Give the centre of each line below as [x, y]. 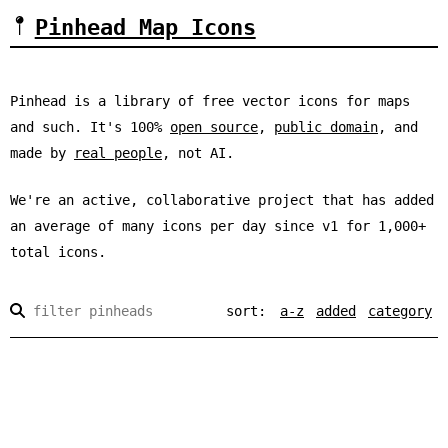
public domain [326, 126]
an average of [66, 225]
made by [42, 152]
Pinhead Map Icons [145, 27]
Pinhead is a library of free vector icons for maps [210, 100]
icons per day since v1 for [266, 225]
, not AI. [198, 152]
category [400, 310]
